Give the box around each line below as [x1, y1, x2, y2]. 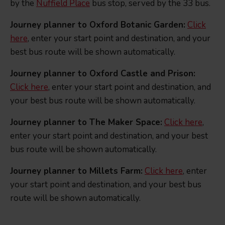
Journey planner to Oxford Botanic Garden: [10, 19, 185, 31]
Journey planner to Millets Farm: [10, 165, 143, 177]
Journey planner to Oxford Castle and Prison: [10, 68, 195, 80]
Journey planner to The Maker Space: [10, 117, 162, 129]
